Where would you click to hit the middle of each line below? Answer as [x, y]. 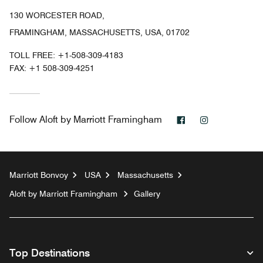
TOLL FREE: [33, 55]
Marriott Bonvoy [39, 175]
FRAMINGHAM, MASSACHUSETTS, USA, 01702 [100, 32]
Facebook [206, 119]
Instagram [230, 119]
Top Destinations [50, 252]
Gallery [147, 193]
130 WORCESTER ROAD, [57, 15]
